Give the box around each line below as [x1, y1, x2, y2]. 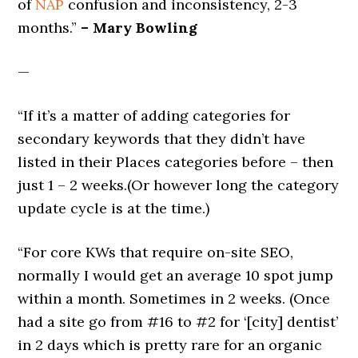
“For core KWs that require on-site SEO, [18, 243, 294, 261]
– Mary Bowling [81, 18, 198, 37]
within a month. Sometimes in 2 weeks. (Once [18, 289, 331, 308]
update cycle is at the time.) [18, 199, 210, 217]
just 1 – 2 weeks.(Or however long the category [18, 176, 340, 194]
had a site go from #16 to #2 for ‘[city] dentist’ [18, 312, 339, 331]
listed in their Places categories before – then [18, 153, 334, 171]
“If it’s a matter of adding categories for [18, 106, 291, 125]
